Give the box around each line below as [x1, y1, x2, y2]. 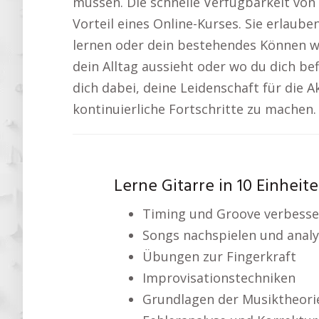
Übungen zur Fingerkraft [142, 247, 296, 265]
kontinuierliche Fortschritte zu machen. [73, 100, 316, 117]
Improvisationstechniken [142, 268, 296, 286]
